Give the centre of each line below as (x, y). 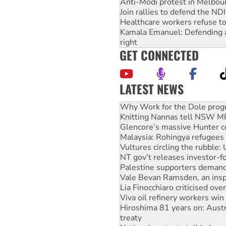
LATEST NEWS (152, 89)
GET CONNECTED (159, 55)
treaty (131, 197)
